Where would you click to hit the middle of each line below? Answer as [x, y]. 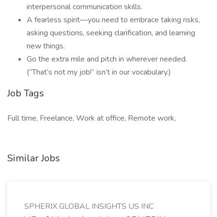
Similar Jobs [34, 158]
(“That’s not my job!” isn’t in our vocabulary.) [99, 72]
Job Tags [26, 93]
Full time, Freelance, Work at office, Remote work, [92, 118]
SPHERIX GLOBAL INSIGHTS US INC [89, 206]
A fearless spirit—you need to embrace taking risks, [113, 20]
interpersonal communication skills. [85, 7]
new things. [46, 46]
